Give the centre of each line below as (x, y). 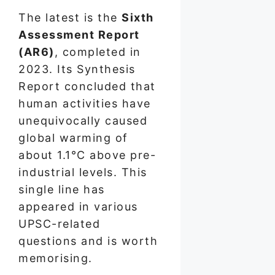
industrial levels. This (83, 172)
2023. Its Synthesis (77, 69)
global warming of (73, 137)
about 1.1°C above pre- (87, 155)
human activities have (85, 103)
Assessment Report (79, 34)
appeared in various (78, 206)
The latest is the (70, 17)
